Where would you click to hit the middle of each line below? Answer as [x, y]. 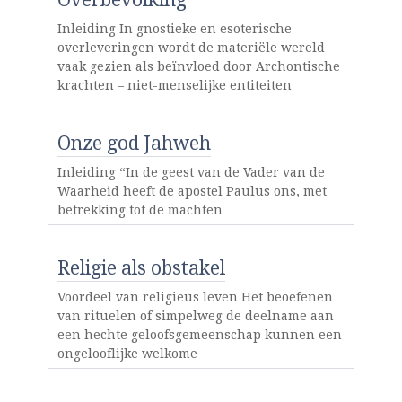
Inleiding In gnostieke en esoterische [174, 28]
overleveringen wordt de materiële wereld [191, 47]
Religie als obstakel [141, 267]
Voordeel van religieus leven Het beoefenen [195, 297]
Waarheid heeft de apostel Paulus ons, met [192, 191]
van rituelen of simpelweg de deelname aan [195, 315]
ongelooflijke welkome [127, 353]
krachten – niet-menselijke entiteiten [174, 85]
